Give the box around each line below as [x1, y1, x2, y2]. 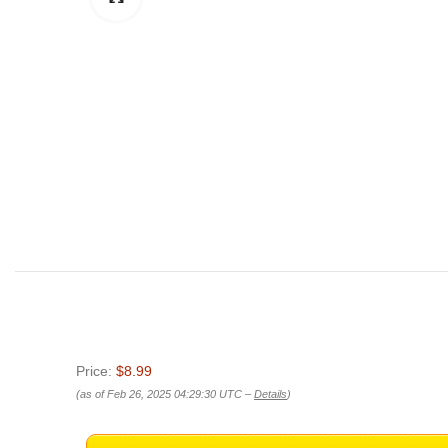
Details [254, 388, 287, 400]
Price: [76, 363, 116, 379]
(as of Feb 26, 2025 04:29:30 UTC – [76, 388, 254, 400]
